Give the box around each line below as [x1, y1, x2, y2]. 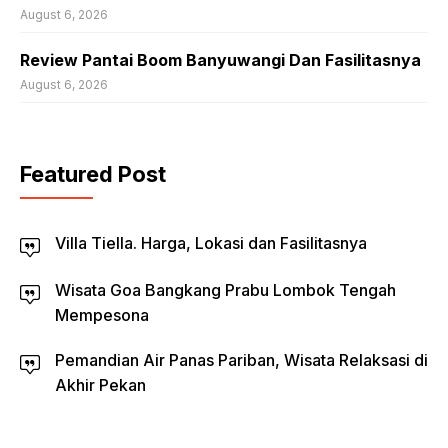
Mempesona [55, 305, 149, 325]
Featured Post [20, 161, 166, 187]
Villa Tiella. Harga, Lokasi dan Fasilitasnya [55, 233, 367, 253]
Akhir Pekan [55, 375, 146, 395]
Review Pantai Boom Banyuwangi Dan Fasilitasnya [20, 50, 421, 70]
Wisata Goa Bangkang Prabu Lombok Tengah [55, 280, 396, 300]
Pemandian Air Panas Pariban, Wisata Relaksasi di [55, 350, 428, 370]
